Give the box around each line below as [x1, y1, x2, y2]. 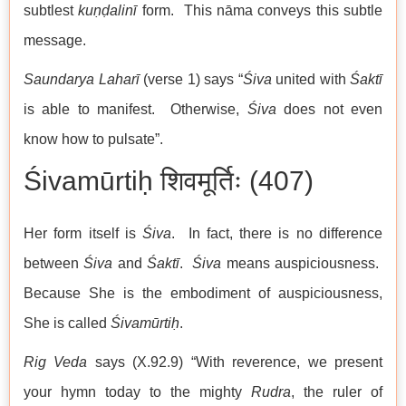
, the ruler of [291, 384, 382, 401]
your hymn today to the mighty [24, 384, 251, 401]
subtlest [24, 3, 79, 19]
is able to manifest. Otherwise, [24, 101, 247, 118]
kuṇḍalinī [78, 3, 138, 19]
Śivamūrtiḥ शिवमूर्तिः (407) [24, 166, 314, 197]
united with [271, 72, 350, 88]
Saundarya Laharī [24, 72, 140, 88]
